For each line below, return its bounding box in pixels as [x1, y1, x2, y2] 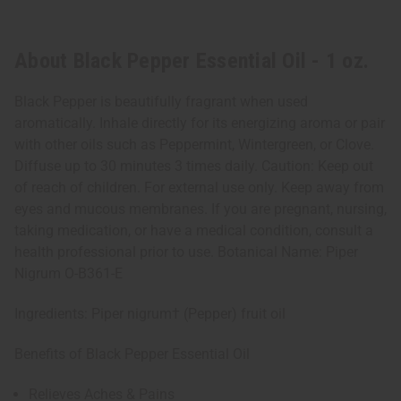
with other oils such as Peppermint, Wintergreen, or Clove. [14, 136, 374, 154]
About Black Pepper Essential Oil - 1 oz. [14, 48, 369, 74]
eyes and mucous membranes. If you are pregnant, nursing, [14, 200, 387, 218]
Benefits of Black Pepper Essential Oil [14, 346, 250, 363]
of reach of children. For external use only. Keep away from [14, 179, 384, 197]
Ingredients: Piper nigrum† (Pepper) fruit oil [14, 305, 286, 323]
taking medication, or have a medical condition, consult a [14, 222, 373, 240]
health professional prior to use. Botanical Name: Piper [14, 243, 358, 261]
